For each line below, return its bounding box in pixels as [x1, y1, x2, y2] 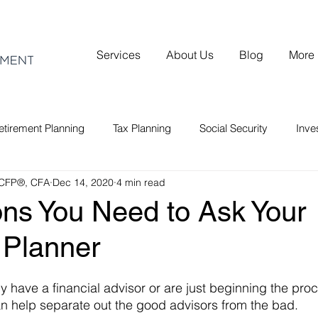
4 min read [116, 175, 165, 189]
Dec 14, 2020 [53, 175, 114, 189]
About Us [166, 48, 214, 62]
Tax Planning [113, 121, 171, 135]
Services [97, 48, 141, 62]
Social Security [199, 121, 268, 135]
